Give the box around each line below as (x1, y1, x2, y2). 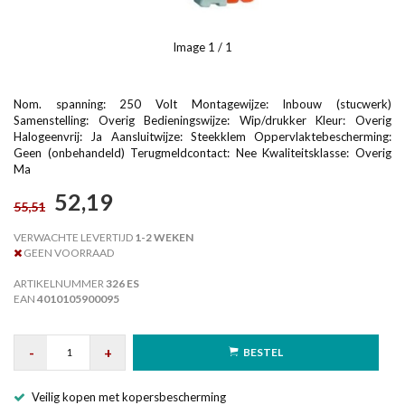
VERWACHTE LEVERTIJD (14, 231, 133, 245)
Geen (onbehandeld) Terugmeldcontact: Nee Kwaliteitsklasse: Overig (14, 145, 391, 160)
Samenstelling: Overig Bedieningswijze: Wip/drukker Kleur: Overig (14, 112, 391, 127)
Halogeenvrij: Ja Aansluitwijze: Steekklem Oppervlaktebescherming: (14, 128, 391, 144)
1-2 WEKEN (133, 231, 193, 245)
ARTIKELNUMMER (14, 277, 106, 291)
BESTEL (243, 344, 283, 359)
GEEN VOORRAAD (22, 246, 114, 260)
